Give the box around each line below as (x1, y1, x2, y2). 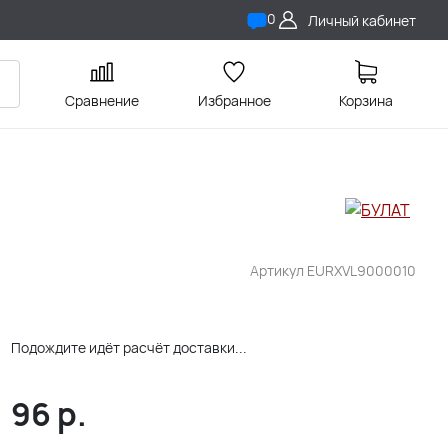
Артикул (250, 261, 307, 280)
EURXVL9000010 (307, 261, 416, 280)
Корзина (339, 91, 393, 110)
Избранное (197, 91, 271, 110)
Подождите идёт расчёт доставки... (10, 338, 247, 357)
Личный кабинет (308, 10, 416, 30)
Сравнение (65, 91, 139, 110)
